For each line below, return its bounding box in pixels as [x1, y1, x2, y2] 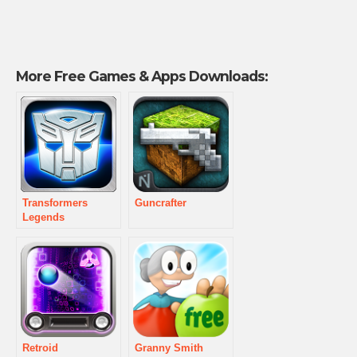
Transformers [22, 197, 88, 210]
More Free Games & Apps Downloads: [16, 68, 268, 85]
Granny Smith [135, 342, 203, 355]
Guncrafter [135, 197, 186, 210]
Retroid [22, 342, 58, 355]
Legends [22, 211, 65, 224]
